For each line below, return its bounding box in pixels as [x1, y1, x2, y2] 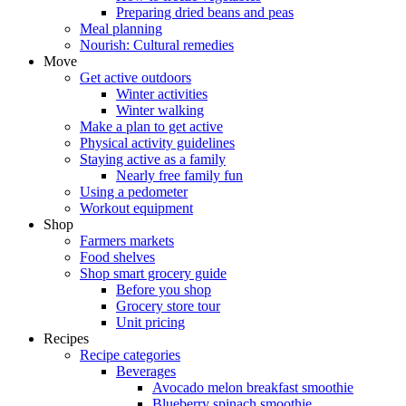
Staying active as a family [80, 151, 226, 168]
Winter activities [116, 86, 208, 102]
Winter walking [116, 102, 204, 119]
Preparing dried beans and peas [116, 5, 294, 21]
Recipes [43, 331, 89, 347]
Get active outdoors [80, 70, 191, 86]
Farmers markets [80, 233, 174, 249]
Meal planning [80, 21, 162, 37]
